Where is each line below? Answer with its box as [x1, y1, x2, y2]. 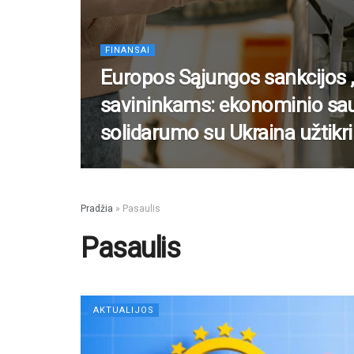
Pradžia [81, 203, 113, 214]
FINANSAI [105, 45, 150, 55]
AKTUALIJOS [93, 305, 154, 315]
